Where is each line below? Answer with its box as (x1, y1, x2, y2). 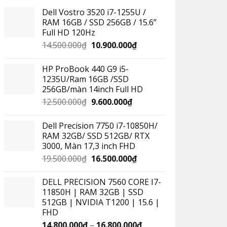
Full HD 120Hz (42, 27, 95, 39)
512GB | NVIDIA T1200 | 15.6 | (42, 197, 160, 208)
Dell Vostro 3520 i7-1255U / (42, 7, 146, 18)
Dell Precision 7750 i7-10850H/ (42, 120, 158, 131)
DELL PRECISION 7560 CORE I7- (42, 176, 161, 188)
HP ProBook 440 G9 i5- (42, 63, 129, 74)
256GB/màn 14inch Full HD (42, 83, 143, 95)
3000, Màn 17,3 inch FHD (42, 140, 135, 152)
